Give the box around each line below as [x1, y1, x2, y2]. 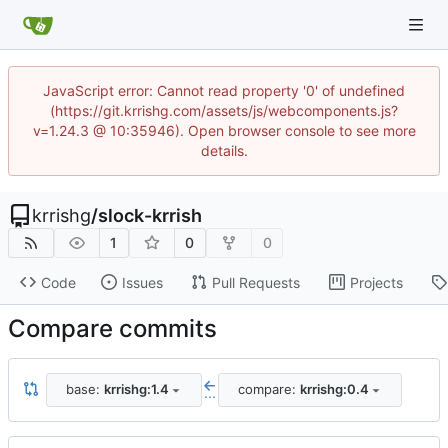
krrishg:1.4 [103, 381, 169, 398]
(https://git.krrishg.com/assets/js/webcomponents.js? [50, 102, 398, 119]
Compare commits [8, 313, 217, 343]
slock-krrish [98, 205, 202, 226]
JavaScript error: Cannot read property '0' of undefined [43, 82, 405, 99]
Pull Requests [211, 273, 300, 291]
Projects [349, 273, 403, 291]
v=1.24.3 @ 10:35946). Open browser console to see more [32, 122, 416, 139]
